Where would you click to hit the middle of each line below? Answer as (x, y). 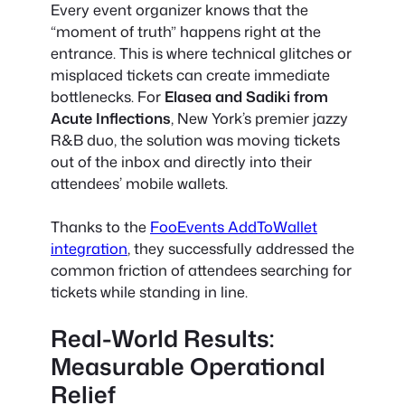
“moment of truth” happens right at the (186, 31)
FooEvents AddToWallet (234, 226)
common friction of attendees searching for (201, 269)
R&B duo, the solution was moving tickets (195, 139)
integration (89, 248)
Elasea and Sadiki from (246, 96)
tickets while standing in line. (149, 291)
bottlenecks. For (108, 96)
